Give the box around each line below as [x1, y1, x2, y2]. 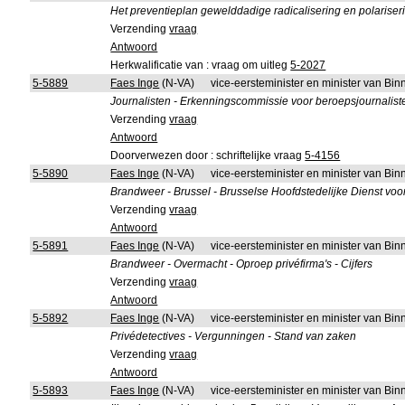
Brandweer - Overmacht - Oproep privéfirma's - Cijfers [110, 258, 373, 270]
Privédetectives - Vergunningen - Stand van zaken [110, 330, 357, 343]
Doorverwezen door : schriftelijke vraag [110, 149, 306, 162]
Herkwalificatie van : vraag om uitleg [110, 59, 291, 71]
